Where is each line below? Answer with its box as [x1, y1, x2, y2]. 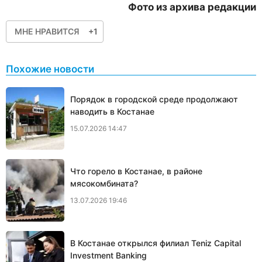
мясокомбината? [70, 178, 138, 189]
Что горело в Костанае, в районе [70, 166, 202, 177]
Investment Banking [70, 250, 147, 261]
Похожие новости [6, 63, 94, 75]
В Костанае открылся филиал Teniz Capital [70, 238, 241, 249]
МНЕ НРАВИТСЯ [15, 26, 80, 36]
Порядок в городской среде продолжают [70, 94, 238, 105]
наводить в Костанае [70, 106, 154, 117]
